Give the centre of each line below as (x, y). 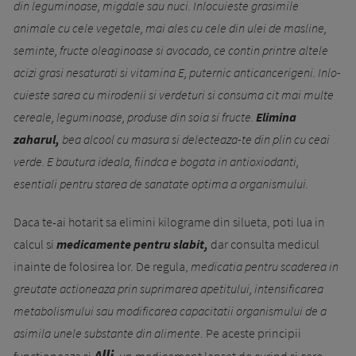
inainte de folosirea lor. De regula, (102, 266)
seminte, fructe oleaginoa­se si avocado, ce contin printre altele (171, 50)
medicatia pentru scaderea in (265, 266)
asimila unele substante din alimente (107, 333)
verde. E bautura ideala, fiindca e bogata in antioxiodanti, (156, 161)
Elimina (276, 116)
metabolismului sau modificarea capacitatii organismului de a (170, 310)
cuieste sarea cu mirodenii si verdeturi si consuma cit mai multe (174, 94)
